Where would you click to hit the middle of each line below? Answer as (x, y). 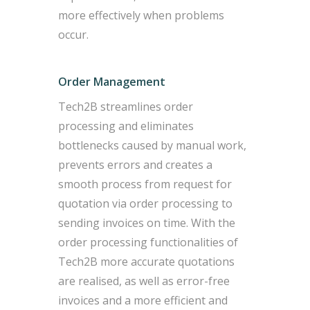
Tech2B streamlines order (126, 106)
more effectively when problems (142, 15)
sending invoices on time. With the (147, 222)
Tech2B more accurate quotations (147, 261)
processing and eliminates (126, 126)
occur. (74, 34)
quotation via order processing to (146, 203)
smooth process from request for (145, 184)
